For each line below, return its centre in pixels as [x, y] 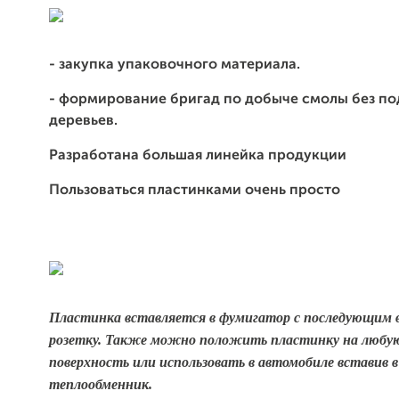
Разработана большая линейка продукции [198, 156]
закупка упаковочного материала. [179, 65]
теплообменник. [101, 384]
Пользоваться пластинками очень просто [195, 191]
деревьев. [83, 121]
